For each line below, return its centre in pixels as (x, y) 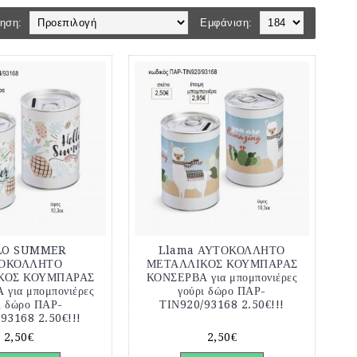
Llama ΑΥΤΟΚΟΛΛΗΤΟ (222, 250)
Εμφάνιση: (226, 23)
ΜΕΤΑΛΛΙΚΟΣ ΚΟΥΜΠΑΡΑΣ (222, 264)
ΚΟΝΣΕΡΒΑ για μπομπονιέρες (222, 277)
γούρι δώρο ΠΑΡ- (222, 291)
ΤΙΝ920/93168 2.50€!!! (222, 304)
